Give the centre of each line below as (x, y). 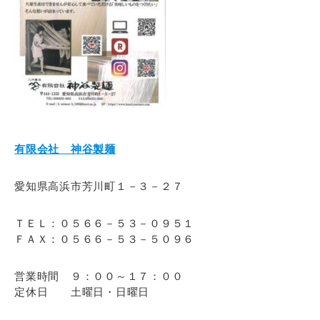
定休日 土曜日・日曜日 (82, 292)
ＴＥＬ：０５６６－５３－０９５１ (104, 223)
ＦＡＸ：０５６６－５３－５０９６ (104, 239)
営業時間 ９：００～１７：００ (99, 276)
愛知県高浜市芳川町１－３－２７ (99, 186)
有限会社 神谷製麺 (65, 149)
